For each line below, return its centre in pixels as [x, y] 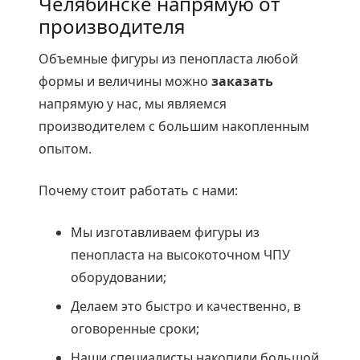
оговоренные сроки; [135, 328]
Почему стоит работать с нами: [138, 190]
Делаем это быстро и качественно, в [186, 306]
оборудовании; [119, 277]
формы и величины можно [125, 81]
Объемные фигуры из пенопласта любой [168, 58]
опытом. [65, 148]
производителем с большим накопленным [174, 126]
